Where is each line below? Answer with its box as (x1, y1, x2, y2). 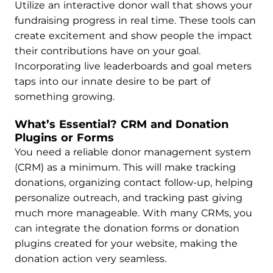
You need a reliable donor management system (15, 146, 251, 158)
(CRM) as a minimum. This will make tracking (15, 161, 236, 173)
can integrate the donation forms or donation (15, 222, 239, 234)
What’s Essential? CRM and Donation (15, 118, 229, 131)
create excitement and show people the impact (15, 30, 252, 41)
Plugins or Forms (15, 131, 114, 144)
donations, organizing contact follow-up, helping (15, 177, 253, 188)
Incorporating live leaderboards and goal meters (15, 60, 252, 72)
